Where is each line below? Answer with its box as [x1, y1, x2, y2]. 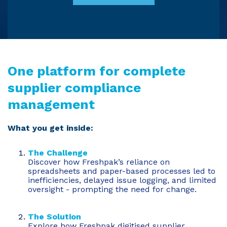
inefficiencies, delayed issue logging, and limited [28, 175, 216, 185]
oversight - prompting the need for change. [28, 184, 197, 195]
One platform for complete [8, 63, 185, 79]
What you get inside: [8, 123, 93, 133]
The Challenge [28, 148, 88, 158]
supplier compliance [8, 80, 141, 96]
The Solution [28, 212, 81, 222]
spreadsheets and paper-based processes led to [28, 166, 215, 176]
